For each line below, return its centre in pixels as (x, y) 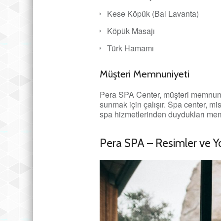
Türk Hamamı (130, 48)
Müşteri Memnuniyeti (145, 74)
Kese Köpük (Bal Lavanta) (153, 13)
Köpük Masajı (131, 31)
